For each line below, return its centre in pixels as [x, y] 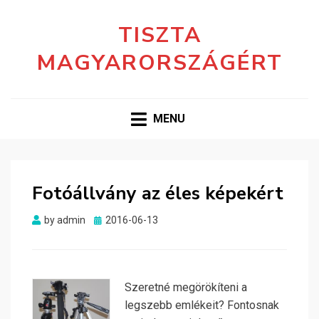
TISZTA [159, 35]
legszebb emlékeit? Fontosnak [202, 305]
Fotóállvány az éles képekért [158, 194]
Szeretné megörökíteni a [186, 288]
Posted [109, 220]
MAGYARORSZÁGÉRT [159, 63]
